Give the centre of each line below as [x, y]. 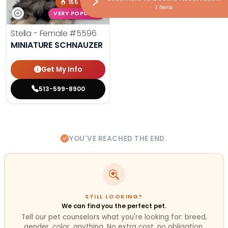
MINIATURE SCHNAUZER [57, 45]
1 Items [164, 7]
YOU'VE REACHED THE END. [118, 139]
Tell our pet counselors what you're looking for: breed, [114, 217]
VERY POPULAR [76, 14]
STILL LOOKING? [114, 196]
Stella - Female [40, 34]
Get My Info [62, 69]
